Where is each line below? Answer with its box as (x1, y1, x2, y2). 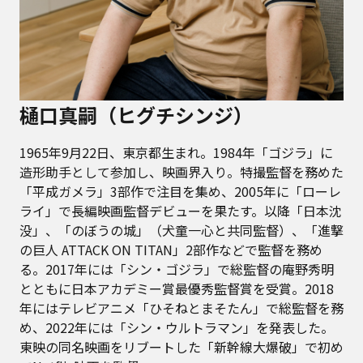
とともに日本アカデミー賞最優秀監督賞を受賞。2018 (19, 278, 334, 298)
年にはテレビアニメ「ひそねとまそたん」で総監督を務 (19, 297, 344, 318)
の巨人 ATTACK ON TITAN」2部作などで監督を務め (19, 239, 322, 259)
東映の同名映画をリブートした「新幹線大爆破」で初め (19, 336, 344, 357)
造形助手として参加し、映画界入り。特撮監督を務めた (19, 161, 344, 181)
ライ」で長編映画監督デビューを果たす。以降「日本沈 (19, 200, 342, 220)
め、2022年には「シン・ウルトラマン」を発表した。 (19, 317, 334, 337)
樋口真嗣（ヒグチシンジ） (19, 100, 253, 129)
